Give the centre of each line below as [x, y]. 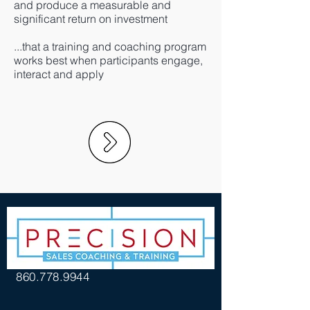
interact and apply [59, 74]
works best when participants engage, [108, 60]
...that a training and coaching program [110, 46]
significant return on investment [91, 19]
